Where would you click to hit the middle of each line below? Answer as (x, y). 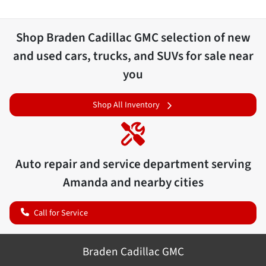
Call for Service (61, 213)
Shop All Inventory (126, 105)
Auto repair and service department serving (133, 164)
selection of (193, 37)
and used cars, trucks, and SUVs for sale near (133, 56)
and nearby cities (156, 182)
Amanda (85, 182)
